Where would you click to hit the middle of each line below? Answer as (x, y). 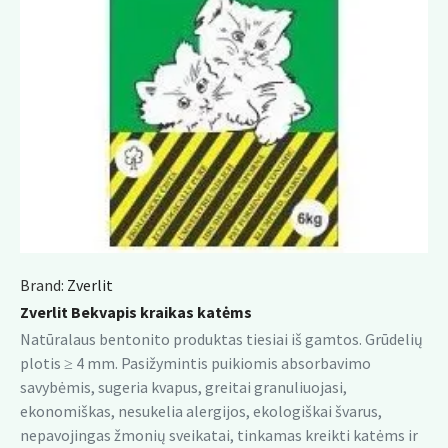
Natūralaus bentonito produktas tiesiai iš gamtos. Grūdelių (221, 339)
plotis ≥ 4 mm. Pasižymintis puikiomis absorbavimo (195, 363)
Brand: (42, 285)
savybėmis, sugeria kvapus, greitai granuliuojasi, (183, 387)
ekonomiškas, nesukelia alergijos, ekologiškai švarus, (201, 411)
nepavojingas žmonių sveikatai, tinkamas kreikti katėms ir (219, 435)
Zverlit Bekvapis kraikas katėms (136, 312)
